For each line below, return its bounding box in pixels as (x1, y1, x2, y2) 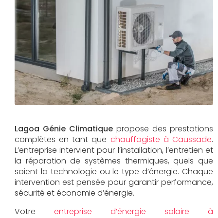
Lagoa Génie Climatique (15, 123, 113, 134)
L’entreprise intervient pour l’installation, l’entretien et (15, 144, 213, 156)
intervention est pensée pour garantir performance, (15, 176, 213, 188)
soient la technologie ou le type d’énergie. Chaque (15, 165, 213, 177)
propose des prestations (113, 123, 213, 134)
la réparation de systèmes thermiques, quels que (15, 155, 213, 166)
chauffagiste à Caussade (110, 133, 212, 145)
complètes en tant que (15, 133, 110, 145)
